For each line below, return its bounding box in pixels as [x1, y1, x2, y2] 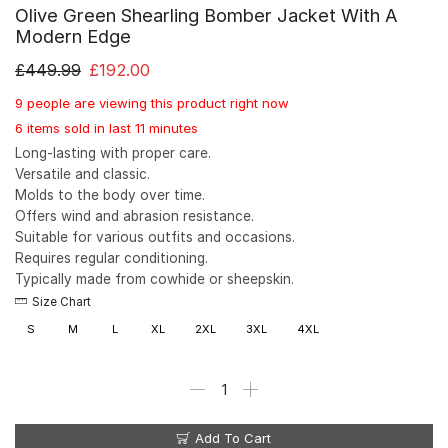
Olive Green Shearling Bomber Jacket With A [15, 3, 398, 26]
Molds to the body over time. [15, 186, 205, 203]
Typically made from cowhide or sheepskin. [15, 270, 294, 287]
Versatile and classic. [15, 165, 150, 182]
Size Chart [31, 294, 91, 309]
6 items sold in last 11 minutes [15, 119, 198, 136]
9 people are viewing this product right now [15, 94, 289, 111]
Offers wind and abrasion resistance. [15, 207, 254, 224]
